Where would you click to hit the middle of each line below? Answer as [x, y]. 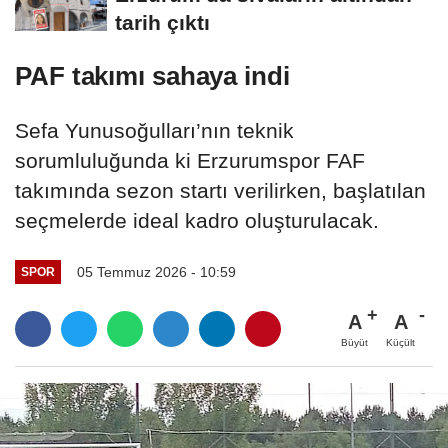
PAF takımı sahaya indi [152, 75]
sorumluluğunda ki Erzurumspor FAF [190, 160]
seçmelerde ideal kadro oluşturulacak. [197, 220]
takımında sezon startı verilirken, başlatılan [220, 190]
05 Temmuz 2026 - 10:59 [156, 271]
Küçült [400, 342]
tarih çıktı [162, 22]
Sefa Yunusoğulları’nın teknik [154, 130]
